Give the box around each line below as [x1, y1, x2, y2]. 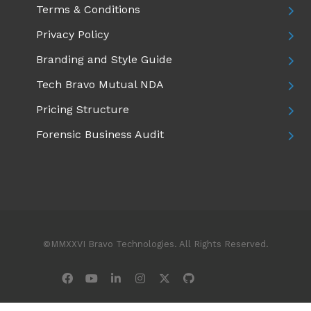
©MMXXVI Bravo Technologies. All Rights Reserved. [42, 238, 269, 249]
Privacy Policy [36, 27, 109, 41]
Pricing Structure [36, 102, 129, 116]
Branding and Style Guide [36, 52, 172, 66]
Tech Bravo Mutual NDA [36, 77, 164, 91]
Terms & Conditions [36, 2, 140, 16]
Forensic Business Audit [36, 127, 164, 141]
